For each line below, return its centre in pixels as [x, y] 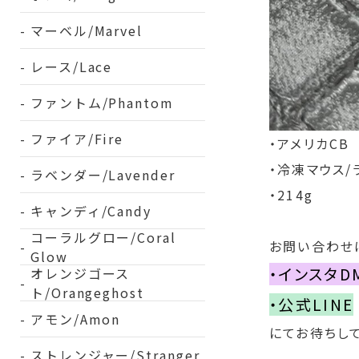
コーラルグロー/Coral [103, 237]
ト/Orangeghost [87, 292]
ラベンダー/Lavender [103, 175]
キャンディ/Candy [91, 211]
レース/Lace [71, 67]
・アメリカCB [310, 144]
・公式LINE [312, 305]
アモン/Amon [75, 319]
